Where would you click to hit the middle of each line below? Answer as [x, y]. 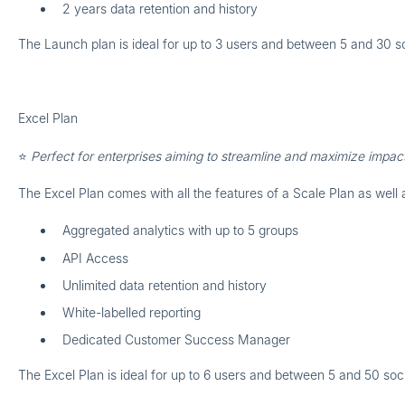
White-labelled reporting [133, 313]
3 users [238, 43]
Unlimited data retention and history [164, 285]
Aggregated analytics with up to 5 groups [180, 231]
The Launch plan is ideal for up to [116, 43]
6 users [224, 375]
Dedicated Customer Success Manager [176, 340]
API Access [95, 258]
